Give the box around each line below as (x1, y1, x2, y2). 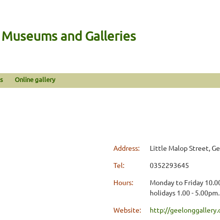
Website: (113, 205, 142, 214)
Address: (113, 143, 141, 152)
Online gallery (15, 75, 55, 83)
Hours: (113, 177, 135, 187)
